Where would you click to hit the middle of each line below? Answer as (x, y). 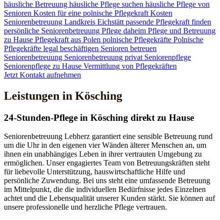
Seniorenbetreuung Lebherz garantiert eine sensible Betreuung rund (108, 137)
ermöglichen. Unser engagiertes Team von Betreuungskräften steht (107, 163)
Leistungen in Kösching (63, 96)
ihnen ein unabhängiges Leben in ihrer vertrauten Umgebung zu (103, 154)
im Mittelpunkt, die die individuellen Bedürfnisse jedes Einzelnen (105, 190)
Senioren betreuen (129, 48)
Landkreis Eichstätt (95, 22)
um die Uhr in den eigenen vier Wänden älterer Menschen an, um (105, 145)
